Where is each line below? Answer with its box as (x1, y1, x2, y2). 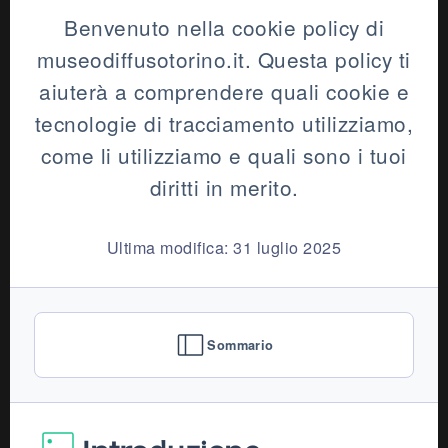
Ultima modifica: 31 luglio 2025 (106, 235, 342, 260)
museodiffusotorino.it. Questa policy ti (37, 44, 411, 75)
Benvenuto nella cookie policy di (64, 12, 384, 43)
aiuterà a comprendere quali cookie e (39, 76, 409, 107)
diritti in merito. (149, 172, 299, 203)
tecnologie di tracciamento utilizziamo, (34, 108, 414, 139)
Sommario (207, 336, 274, 355)
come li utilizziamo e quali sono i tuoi (41, 140, 407, 171)
